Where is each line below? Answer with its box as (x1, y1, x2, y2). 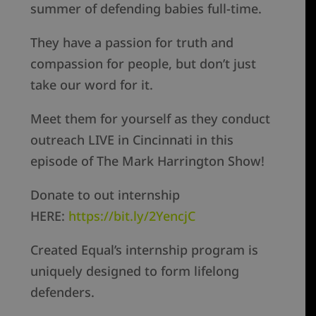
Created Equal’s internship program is (30, 241, 259, 259)
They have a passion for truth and (30, 34, 234, 51)
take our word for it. (30, 76, 154, 94)
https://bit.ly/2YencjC (68, 207, 196, 225)
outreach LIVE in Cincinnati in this (30, 131, 234, 149)
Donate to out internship (30, 186, 181, 204)
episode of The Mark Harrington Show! (30, 152, 265, 170)
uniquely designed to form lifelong (30, 262, 240, 280)
